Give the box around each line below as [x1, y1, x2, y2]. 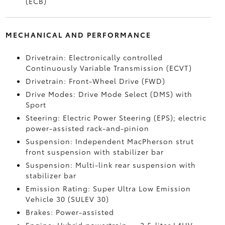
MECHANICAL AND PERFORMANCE [5, 30, 151, 40]
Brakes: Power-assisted [25, 207, 114, 217]
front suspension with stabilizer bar [25, 147, 164, 157]
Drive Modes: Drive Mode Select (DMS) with [25, 89, 192, 99]
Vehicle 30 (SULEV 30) [25, 194, 109, 204]
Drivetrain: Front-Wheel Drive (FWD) [25, 76, 165, 86]
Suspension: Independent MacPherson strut [25, 136, 194, 146]
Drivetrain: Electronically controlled [25, 52, 163, 62]
